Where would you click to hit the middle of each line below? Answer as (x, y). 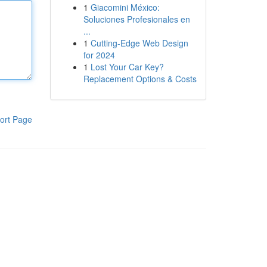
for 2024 (99, 55)
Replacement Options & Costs (140, 79)
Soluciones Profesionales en (136, 19)
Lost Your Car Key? (127, 67)
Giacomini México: (125, 7)
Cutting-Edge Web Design (139, 43)
